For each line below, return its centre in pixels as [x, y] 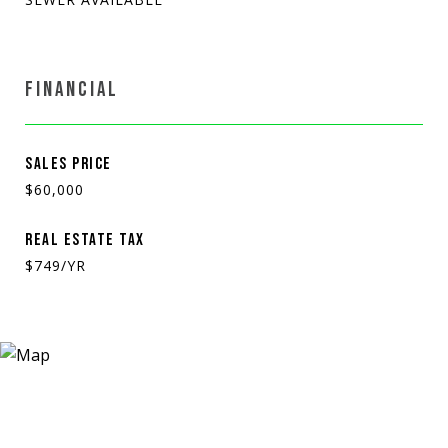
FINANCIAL [72, 89]
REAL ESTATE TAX [85, 239]
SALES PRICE [68, 163]
